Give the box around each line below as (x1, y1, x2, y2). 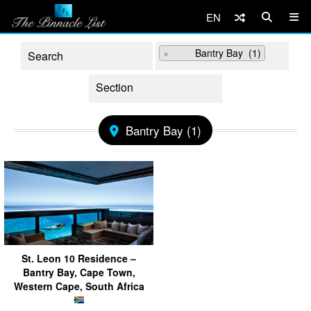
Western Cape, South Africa (13, 278, 144, 293)
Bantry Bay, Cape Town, (22, 264, 135, 279)
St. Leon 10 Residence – (22, 251, 136, 265)
